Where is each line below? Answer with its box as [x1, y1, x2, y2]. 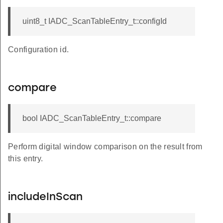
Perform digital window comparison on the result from [8, 142, 203, 151]
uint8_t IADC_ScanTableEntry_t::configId [22, 17, 167, 26]
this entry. [8, 154, 43, 163]
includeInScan [8, 192, 83, 203]
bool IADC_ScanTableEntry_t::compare [22, 114, 161, 123]
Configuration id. [8, 45, 69, 54]
